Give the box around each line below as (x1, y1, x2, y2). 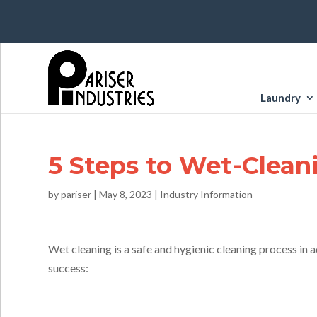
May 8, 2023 (99, 188, 153, 200)
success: (48, 261, 89, 275)
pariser (61, 188, 92, 200)
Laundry (260, 91, 301, 104)
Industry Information (160, 188, 253, 200)
